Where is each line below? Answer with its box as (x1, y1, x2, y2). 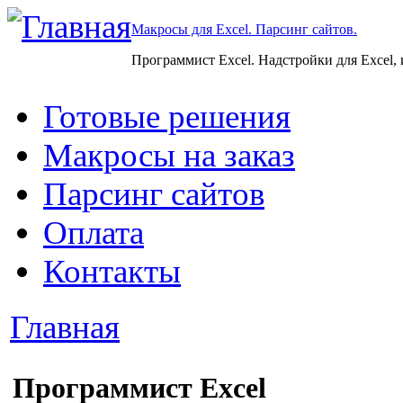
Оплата (43, 214, 144, 251)
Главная (10, 309, 120, 345)
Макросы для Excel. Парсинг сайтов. (131, 22, 357, 37)
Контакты (43, 253, 181, 290)
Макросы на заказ (43, 137, 295, 174)
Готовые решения (43, 98, 291, 135)
